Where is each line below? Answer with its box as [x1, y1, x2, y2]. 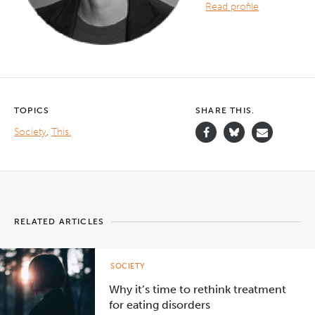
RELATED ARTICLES [14, 216, 105, 226]
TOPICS [14, 105, 50, 115]
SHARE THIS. [195, 105, 255, 115]
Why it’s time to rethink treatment [109, 282, 286, 296]
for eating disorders [109, 297, 210, 311]
